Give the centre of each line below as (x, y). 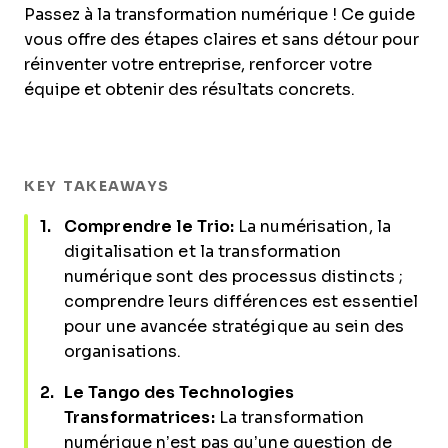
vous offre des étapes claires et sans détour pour (221, 39)
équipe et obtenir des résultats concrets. (189, 89)
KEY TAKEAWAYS (97, 186)
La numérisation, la (314, 226)
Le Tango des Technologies (179, 392)
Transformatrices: (141, 417)
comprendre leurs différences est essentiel (241, 301)
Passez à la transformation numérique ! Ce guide (219, 14)
